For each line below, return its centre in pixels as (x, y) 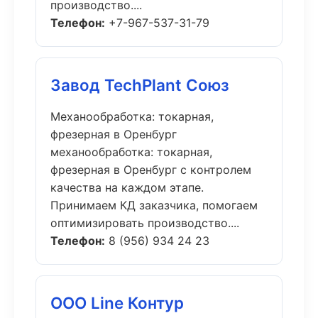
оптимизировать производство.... (145, 223)
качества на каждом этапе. (127, 187)
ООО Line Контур (117, 303)
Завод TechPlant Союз (140, 85)
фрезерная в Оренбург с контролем (151, 170)
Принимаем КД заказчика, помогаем (154, 205)
